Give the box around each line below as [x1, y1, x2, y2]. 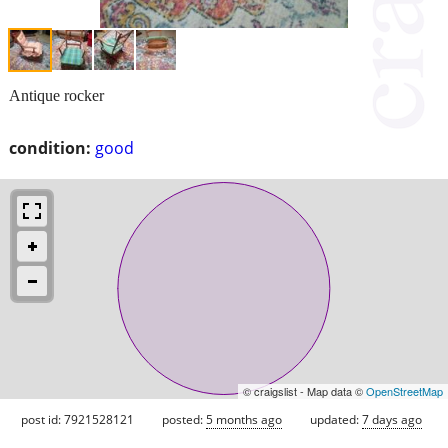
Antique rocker [9, 86, 104, 104]
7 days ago [362, 410, 422, 428]
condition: [9, 136, 91, 159]
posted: [162, 410, 206, 428]
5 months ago [206, 410, 282, 428]
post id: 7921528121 [21, 410, 134, 428]
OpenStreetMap [366, 382, 443, 399]
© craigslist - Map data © [243, 382, 366, 399]
